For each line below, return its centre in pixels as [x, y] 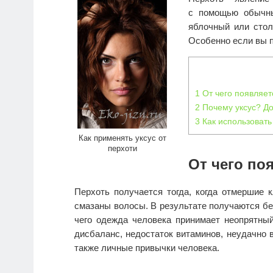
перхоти [122, 149]
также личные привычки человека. [147, 248]
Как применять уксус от [122, 138]
